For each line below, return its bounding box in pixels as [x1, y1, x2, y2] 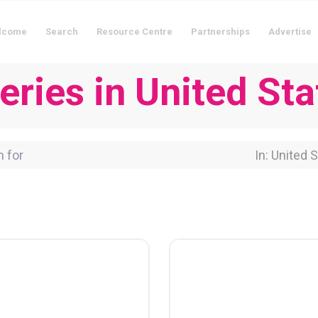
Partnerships [191, 26, 250, 37]
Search [45, 26, 78, 37]
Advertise [268, 26, 312, 37]
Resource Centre [97, 26, 172, 37]
